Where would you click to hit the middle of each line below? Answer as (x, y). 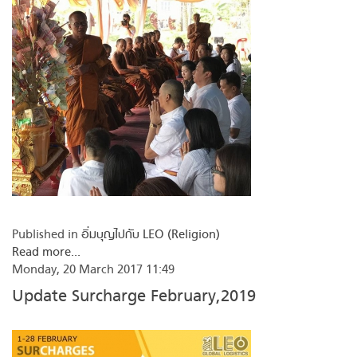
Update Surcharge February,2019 (134, 296)
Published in (45, 234)
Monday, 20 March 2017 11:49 (93, 269)
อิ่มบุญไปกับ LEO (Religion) (151, 234)
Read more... (46, 252)
